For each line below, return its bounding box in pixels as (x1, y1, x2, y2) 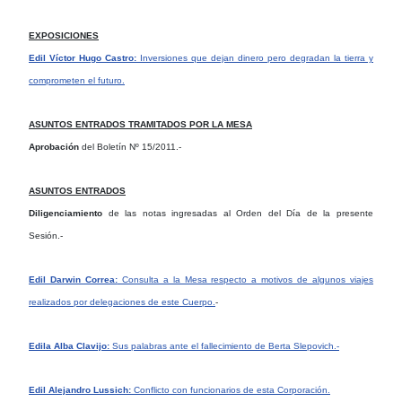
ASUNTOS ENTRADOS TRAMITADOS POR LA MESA (29, 118, 252, 129)
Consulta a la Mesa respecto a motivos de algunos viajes (117, 274, 374, 284)
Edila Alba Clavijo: (29, 340, 112, 351)
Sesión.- (29, 230, 63, 240)
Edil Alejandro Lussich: (29, 384, 131, 395)
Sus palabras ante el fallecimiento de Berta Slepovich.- (112, 340, 339, 351)
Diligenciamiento (29, 207, 109, 218)
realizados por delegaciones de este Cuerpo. (29, 296, 215, 307)
